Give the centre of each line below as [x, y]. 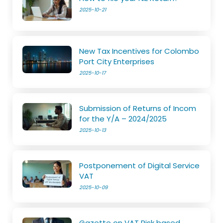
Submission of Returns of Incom [139, 108]
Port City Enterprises [117, 61]
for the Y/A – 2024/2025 [123, 118]
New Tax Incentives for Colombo [139, 51]
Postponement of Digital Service [140, 165]
